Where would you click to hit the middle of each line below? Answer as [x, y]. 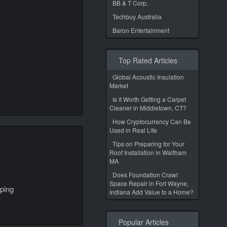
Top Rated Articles [146, 60]
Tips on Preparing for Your [148, 144]
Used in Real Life [133, 130]
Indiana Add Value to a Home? [152, 192]
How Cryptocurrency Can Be [152, 121]
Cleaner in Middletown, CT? [148, 108]
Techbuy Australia [137, 16]
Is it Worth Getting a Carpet [149, 99]
